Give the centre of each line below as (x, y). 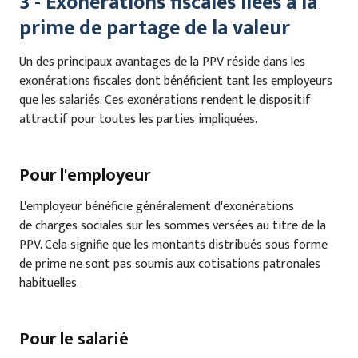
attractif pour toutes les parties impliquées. (138, 119)
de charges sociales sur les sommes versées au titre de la (173, 225)
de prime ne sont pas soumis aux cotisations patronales (170, 264)
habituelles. (49, 283)
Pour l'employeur (85, 175)
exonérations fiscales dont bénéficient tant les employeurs (176, 81)
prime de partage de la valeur (155, 29)
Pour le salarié (74, 339)
